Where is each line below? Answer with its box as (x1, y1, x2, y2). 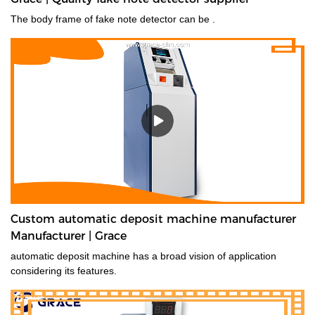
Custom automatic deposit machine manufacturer (11, 212, 296, 226)
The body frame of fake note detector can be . (11, 13, 215, 25)
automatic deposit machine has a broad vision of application (11, 250, 276, 262)
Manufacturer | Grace (11, 229, 127, 243)
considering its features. (77, 264, 117, 276)
